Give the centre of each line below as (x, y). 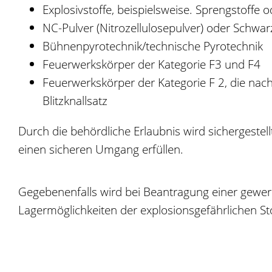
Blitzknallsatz (75, 100)
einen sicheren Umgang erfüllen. (101, 149)
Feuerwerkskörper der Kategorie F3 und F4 (151, 64)
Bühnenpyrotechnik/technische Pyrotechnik (153, 46)
